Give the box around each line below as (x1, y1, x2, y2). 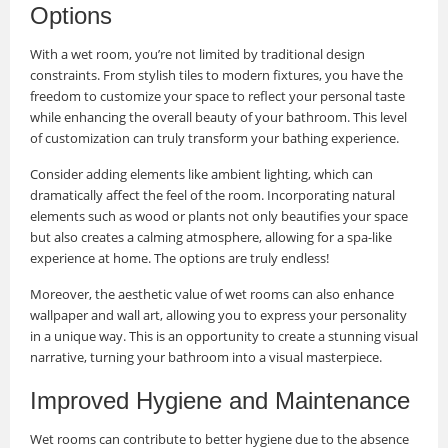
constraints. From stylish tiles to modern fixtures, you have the (30, 65, 403, 84)
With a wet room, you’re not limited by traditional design (30, 44, 365, 63)
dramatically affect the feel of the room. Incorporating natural (30, 185, 395, 204)
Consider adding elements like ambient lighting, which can (30, 164, 373, 183)
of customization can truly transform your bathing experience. (30, 128, 399, 147)
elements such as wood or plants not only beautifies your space (30, 206, 408, 225)
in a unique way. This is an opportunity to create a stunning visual (30, 326, 418, 345)
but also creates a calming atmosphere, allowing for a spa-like (30, 227, 392, 246)
